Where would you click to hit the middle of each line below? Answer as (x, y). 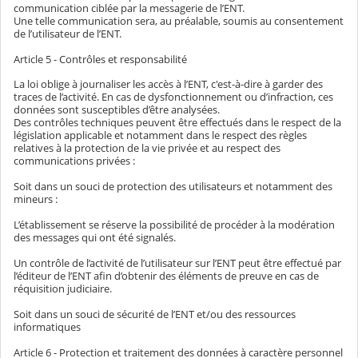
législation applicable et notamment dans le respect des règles (160, 135)
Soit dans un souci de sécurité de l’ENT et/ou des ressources (155, 314)
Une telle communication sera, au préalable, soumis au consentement (179, 20)
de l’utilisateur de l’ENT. (68, 33)
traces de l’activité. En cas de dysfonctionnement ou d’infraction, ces (173, 97)
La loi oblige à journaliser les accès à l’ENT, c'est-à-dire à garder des (168, 84)
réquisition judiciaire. (63, 289)
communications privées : (74, 161)
